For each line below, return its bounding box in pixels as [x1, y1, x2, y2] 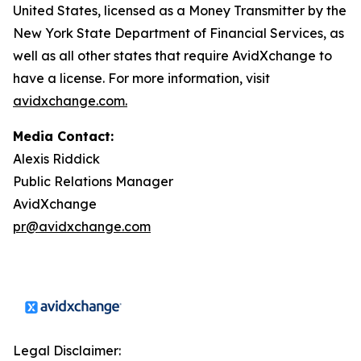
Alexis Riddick [13, 151, 100, 167]
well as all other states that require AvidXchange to [13, 48, 332, 64]
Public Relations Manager [13, 173, 173, 189]
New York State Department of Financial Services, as [13, 25, 344, 41]
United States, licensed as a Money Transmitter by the [13, 2, 346, 19]
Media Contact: [13, 128, 114, 144]
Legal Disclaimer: [13, 342, 121, 359]
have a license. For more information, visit [13, 70, 270, 86]
